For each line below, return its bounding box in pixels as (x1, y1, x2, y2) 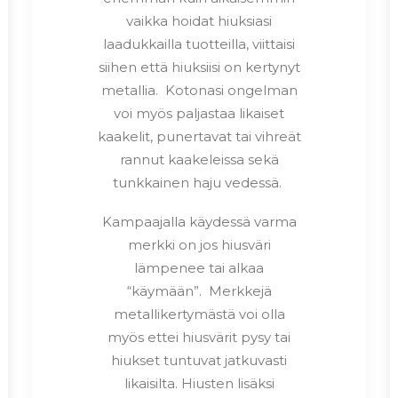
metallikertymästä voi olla (113, 305, 285, 322)
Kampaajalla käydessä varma (101, 212, 297, 230)
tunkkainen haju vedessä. (113, 173, 285, 191)
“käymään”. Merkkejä (126, 282, 272, 299)
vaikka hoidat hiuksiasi (126, 12, 272, 29)
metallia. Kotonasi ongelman (100, 81, 298, 99)
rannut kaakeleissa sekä (119, 150, 279, 168)
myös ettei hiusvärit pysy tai (107, 328, 291, 346)
